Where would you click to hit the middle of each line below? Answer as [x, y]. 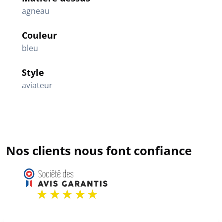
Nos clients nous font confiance [99, 151]
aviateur [37, 85]
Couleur [39, 35]
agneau [36, 11]
